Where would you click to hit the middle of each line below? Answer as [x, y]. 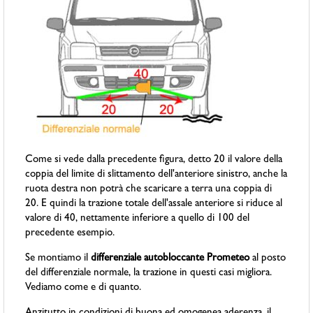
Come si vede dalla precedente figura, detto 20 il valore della [154, 161]
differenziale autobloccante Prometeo [170, 259]
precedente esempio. [70, 234]
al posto [268, 259]
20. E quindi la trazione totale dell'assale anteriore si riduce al [154, 205]
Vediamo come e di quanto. [83, 289]
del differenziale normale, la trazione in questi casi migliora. [149, 274]
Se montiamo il [58, 259]
